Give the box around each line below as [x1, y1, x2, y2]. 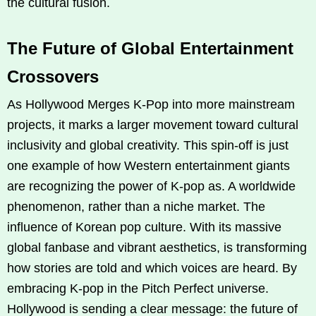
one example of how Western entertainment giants [7, 159, 290, 174]
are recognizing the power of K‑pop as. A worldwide [7, 179, 296, 194]
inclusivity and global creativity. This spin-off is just [7, 138, 288, 153]
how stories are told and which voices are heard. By [7, 261, 297, 276]
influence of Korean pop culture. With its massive [7, 220, 281, 235]
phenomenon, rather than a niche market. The [7, 200, 265, 214]
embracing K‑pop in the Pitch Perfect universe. [7, 281, 269, 296]
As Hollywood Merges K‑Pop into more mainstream [7, 97, 295, 112]
